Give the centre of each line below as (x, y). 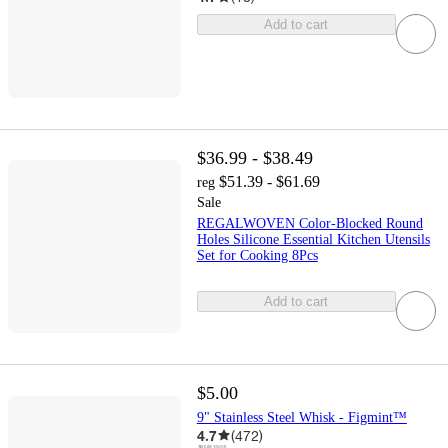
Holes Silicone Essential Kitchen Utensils (313, 239)
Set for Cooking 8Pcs (257, 255)
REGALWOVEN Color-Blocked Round (309, 223)
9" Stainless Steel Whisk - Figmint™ (301, 417)
